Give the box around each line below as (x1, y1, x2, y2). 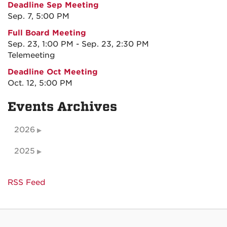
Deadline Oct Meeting (8, 67, 98, 77)
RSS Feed (8, 178, 46, 187)
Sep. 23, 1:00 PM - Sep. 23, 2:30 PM (8, 40, 149, 49)
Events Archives (8, 99, 117, 114)
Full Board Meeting (8, 28, 86, 37)
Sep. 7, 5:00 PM (8, 12, 69, 21)
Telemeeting (8, 51, 55, 60)
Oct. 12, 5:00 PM (8, 79, 72, 88)
